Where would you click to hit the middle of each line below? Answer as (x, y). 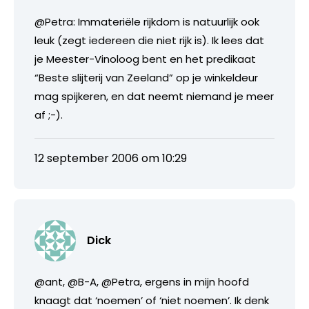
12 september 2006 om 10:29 (111, 158)
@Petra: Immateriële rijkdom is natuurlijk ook (147, 21)
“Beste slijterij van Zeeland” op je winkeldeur (146, 77)
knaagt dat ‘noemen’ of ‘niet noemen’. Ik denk (152, 300)
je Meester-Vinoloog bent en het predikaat (145, 59)
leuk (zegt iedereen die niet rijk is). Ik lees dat (149, 40)
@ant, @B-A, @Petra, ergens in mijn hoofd (142, 281)
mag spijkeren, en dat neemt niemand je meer (154, 96)
